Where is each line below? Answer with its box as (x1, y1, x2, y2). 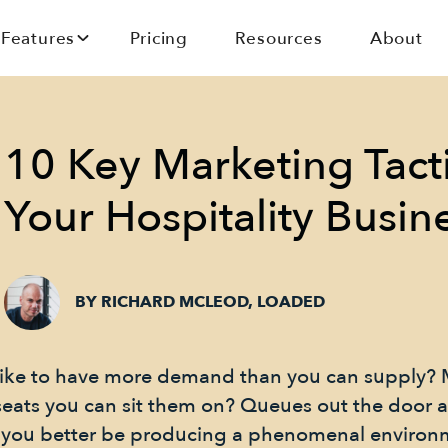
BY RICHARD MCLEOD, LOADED (75, 291, 326, 314)
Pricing (130, 26, 189, 50)
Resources (235, 26, 323, 50)
